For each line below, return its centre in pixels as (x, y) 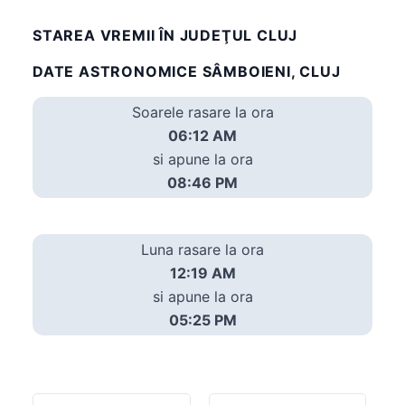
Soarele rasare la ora (202, 112)
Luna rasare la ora (202, 249)
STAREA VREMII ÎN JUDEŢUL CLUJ (165, 35)
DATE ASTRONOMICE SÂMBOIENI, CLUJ (187, 71)
